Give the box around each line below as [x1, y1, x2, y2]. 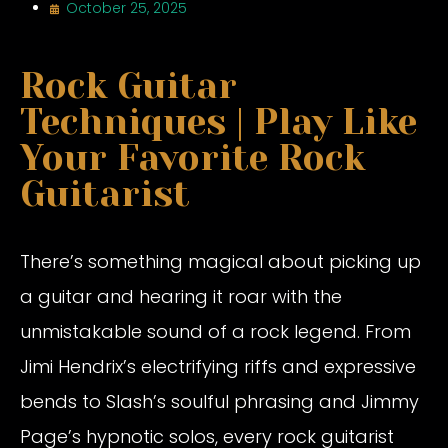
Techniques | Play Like [20, 101, 417, 144]
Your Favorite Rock [20, 137, 365, 180]
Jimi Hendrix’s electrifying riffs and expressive [20, 354, 416, 380]
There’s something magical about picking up [20, 249, 421, 275]
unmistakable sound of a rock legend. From [20, 319, 411, 345]
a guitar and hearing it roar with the [20, 284, 342, 310]
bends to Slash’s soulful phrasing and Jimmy [20, 389, 419, 415]
